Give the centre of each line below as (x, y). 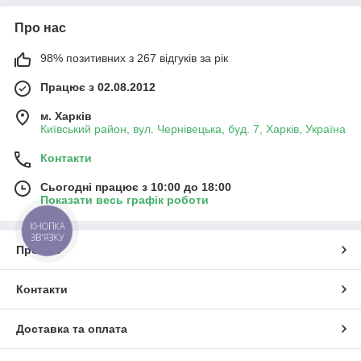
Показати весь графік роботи (124, 200)
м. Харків (66, 116)
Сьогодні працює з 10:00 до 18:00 (136, 187)
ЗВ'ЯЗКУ (47, 237)
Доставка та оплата (72, 329)
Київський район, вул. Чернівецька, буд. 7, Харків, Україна (193, 129)
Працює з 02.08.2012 (98, 87)
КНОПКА (48, 226)
